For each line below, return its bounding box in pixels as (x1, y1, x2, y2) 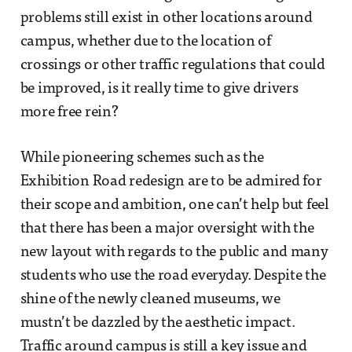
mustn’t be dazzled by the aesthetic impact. (20, 315, 295, 331)
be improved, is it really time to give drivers (20, 81, 299, 97)
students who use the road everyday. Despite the (20, 268, 326, 284)
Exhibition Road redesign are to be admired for (20, 174, 322, 189)
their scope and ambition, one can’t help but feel (20, 197, 329, 213)
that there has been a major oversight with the (20, 221, 314, 236)
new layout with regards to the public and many (20, 244, 328, 260)
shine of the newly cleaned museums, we (20, 291, 280, 307)
